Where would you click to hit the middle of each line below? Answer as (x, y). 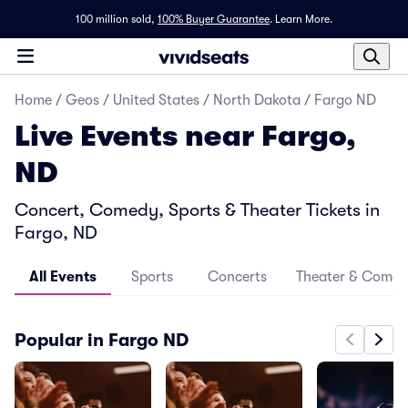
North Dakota (257, 100)
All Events (63, 277)
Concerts (237, 277)
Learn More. (304, 19)
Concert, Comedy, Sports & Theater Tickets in (197, 210)
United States (156, 100)
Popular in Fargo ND (102, 340)
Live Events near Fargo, (185, 136)
